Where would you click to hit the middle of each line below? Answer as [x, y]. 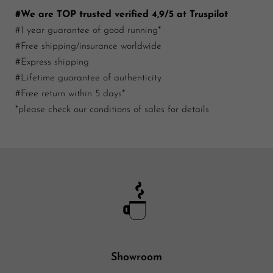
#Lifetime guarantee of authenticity [88, 78]
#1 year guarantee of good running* [88, 31]
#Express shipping [52, 62]
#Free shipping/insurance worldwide [88, 47]
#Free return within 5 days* [70, 94]
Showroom [136, 257]
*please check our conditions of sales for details [112, 110]
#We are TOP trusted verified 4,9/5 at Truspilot [122, 15]
